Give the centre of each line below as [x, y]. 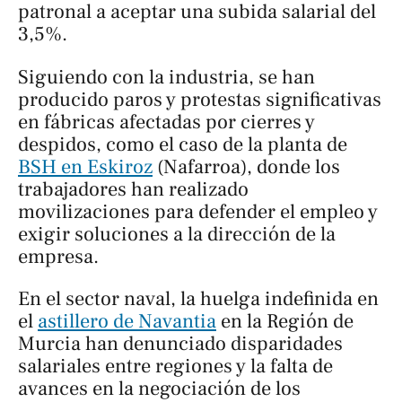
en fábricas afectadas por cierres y [166, 122]
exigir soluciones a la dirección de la [177, 234]
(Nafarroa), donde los [246, 166]
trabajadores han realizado [133, 189]
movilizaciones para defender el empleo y [198, 211]
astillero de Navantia [127, 322]
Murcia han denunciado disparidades [180, 344]
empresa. [58, 256]
